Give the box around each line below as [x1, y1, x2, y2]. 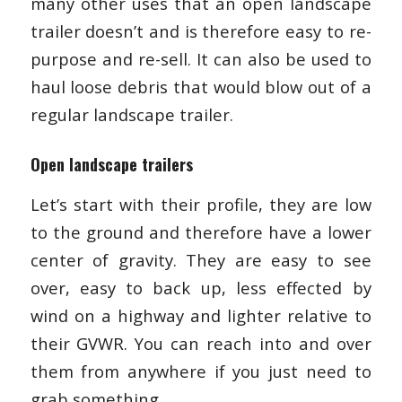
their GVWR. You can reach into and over [30, 332, 371, 355]
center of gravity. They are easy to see [30, 249, 371, 272]
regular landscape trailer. [30, 102, 233, 126]
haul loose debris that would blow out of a [30, 74, 371, 98]
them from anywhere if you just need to [30, 360, 371, 383]
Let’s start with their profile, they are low [30, 193, 371, 216]
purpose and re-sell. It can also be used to [30, 47, 371, 70]
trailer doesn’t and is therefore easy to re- [30, 19, 371, 42]
